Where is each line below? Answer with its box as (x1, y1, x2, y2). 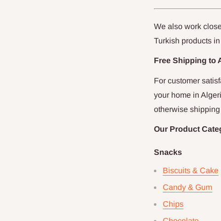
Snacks (154, 148, 182, 157)
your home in (154, 90, 201, 99)
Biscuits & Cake (163, 166, 219, 175)
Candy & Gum (163, 183, 212, 191)
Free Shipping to (154, 56, 218, 65)
